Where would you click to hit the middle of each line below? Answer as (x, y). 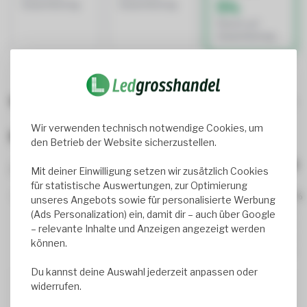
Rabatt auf (237, 24)
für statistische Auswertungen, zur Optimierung (139, 186)
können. (49, 243)
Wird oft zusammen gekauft (91, 101)
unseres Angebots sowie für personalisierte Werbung (153, 200)
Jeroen (91, 288)
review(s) (39, 169)
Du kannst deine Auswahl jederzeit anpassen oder (144, 272)
